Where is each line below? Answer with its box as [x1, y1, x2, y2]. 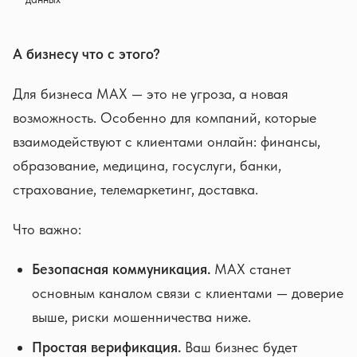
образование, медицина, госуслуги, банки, [13, 157, 281, 174]
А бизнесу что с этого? [13, 45, 160, 62]
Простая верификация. [32, 339, 181, 355]
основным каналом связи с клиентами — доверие [32, 284, 343, 301]
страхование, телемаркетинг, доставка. [13, 181, 258, 198]
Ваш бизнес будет [181, 339, 297, 355]
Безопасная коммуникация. [32, 261, 210, 277]
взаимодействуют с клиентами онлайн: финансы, [13, 133, 320, 150]
